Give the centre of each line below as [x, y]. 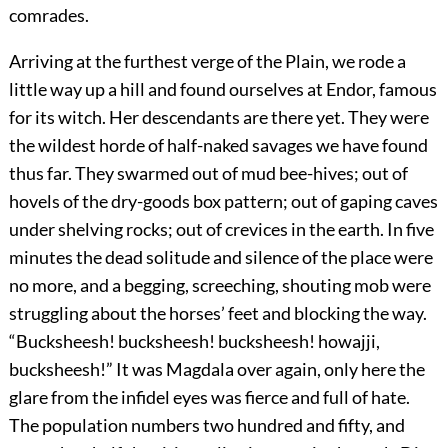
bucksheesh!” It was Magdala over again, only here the [216, 368]
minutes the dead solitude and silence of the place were [220, 256]
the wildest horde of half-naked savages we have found [218, 144]
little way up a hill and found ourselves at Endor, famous [222, 88]
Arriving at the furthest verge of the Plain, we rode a [207, 60]
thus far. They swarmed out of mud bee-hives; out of [208, 172]
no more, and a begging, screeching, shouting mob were [219, 284]
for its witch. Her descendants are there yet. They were [218, 116]
